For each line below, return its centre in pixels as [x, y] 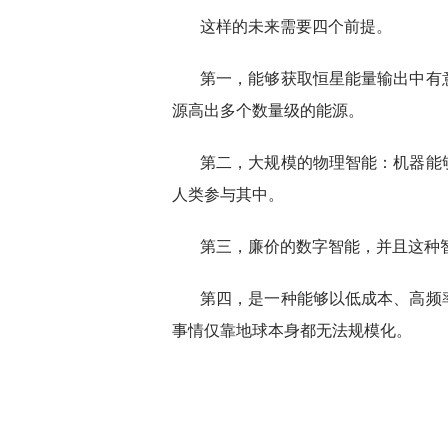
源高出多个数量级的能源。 [268, 110]
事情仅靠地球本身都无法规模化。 [292, 330]
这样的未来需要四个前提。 [296, 26]
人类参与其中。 [228, 194]
